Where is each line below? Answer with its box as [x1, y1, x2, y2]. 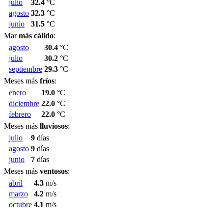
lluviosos [40, 121, 68, 130]
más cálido [19, 31, 54, 40]
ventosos [40, 166, 68, 175]
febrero [9, 110, 31, 118]
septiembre [9, 64, 42, 73]
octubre [9, 200, 32, 209]
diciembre [9, 99, 39, 108]
